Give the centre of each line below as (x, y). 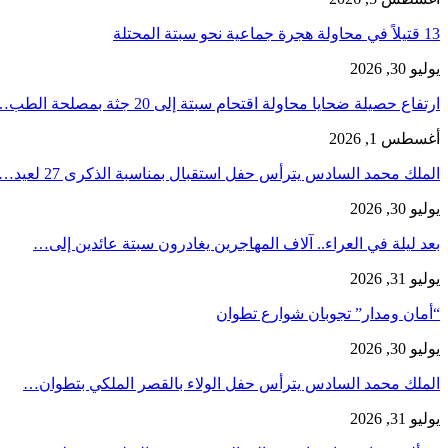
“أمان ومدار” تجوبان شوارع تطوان (328, 313)
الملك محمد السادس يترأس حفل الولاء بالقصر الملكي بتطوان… (231, 383)
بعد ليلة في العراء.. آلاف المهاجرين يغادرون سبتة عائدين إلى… (236, 243)
